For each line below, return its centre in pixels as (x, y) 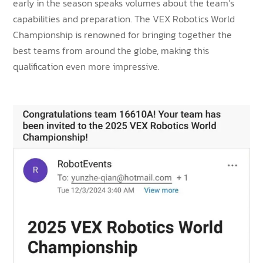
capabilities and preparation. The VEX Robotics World (124, 18)
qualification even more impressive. (87, 66)
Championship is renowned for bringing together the (123, 34)
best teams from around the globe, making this (111, 50)
